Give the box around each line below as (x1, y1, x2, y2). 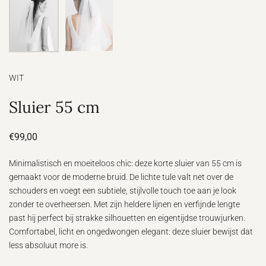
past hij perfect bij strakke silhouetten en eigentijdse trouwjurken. (9, 213, 245, 223)
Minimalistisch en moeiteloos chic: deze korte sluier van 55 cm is (9, 159, 242, 168)
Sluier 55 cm (9, 97, 100, 117)
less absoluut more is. (9, 240, 88, 250)
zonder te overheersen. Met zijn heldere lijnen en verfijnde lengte (9, 199, 240, 209)
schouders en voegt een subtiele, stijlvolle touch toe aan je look (9, 186, 236, 195)
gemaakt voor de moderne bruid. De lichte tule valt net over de (9, 172, 233, 182)
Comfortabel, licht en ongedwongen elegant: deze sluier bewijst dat (9, 227, 253, 236)
